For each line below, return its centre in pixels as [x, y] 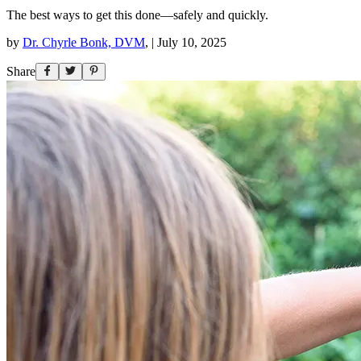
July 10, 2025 [192, 42]
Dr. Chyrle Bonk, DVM [84, 42]
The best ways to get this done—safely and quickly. [137, 15]
